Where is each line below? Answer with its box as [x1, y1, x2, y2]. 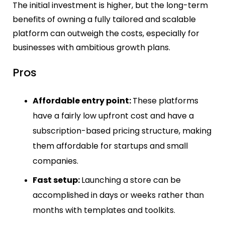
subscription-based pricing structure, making [33, 125, 211, 137]
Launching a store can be [81, 174, 181, 186]
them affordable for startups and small [33, 140, 188, 152]
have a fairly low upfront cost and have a [33, 109, 194, 122]
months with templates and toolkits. [33, 204, 179, 216]
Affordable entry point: [33, 94, 133, 106]
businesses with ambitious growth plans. [13, 42, 170, 54]
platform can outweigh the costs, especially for [13, 28, 199, 40]
